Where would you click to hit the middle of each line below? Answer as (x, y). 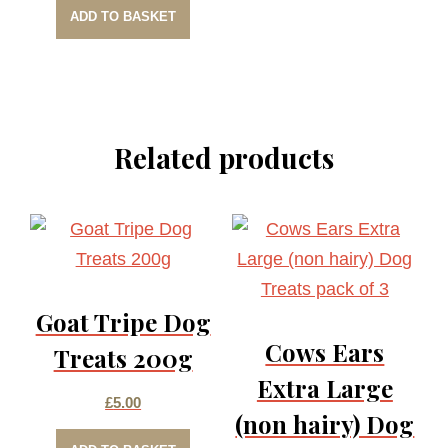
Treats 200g (123, 358)
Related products (224, 158)
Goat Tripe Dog (123, 322)
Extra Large (324, 388)
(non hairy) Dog (325, 424)
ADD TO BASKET (123, 16)
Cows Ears (325, 352)
